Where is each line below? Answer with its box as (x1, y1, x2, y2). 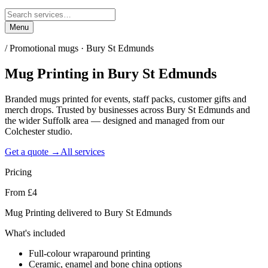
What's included (5, 227, 65, 238)
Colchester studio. (5, 126, 72, 136)
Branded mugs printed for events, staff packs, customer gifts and (5, 93, 246, 104)
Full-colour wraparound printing (29, 248, 150, 258)
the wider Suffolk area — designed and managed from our (5, 115, 224, 126)
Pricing (5, 166, 32, 177)
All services (60, 146, 105, 157)
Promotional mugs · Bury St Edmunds (10, 43, 154, 53)
